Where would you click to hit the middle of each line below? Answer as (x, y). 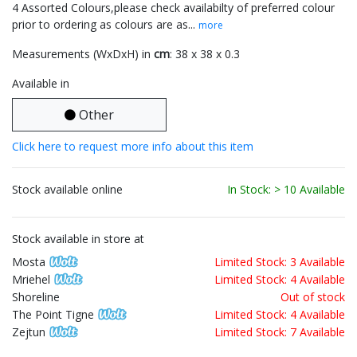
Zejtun (29, 332)
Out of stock (313, 297)
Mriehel (31, 280)
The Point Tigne (53, 315)
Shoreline (36, 297)
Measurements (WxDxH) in (83, 54)
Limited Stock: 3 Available (280, 262)
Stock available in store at (78, 239)
